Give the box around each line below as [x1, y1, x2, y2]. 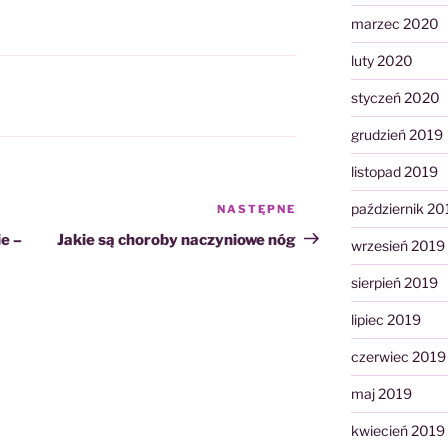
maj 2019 [350, 385, 412, 403]
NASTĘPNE [217, 201, 297, 216]
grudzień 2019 [350, 126, 443, 144]
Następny [295, 201, 371, 221]
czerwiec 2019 [350, 348, 446, 366]
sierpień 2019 [350, 274, 438, 292]
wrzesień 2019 [350, 237, 445, 255]
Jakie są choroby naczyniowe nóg [57, 230, 297, 249]
